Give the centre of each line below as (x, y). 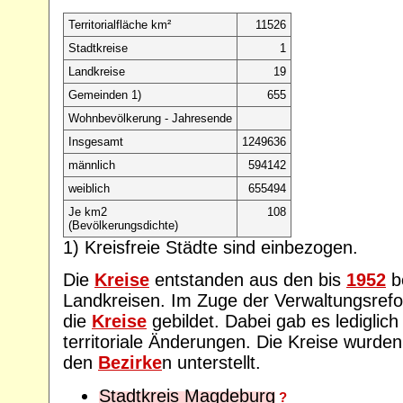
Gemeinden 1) (105, 94)
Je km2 (88, 211)
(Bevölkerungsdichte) (123, 225)
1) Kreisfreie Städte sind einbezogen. (210, 247)
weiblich (89, 188)
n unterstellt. (211, 363)
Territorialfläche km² (120, 24)
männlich (92, 165)
